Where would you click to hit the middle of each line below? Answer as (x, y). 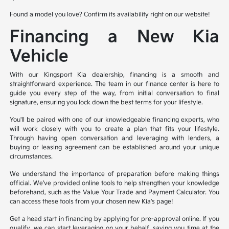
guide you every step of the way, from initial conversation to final (114, 94)
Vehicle (39, 57)
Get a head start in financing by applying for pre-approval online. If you (114, 219)
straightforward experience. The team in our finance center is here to (114, 84)
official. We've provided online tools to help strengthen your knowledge (114, 184)
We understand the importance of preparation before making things (114, 174)
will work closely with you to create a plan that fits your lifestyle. (114, 129)
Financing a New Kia (114, 37)
